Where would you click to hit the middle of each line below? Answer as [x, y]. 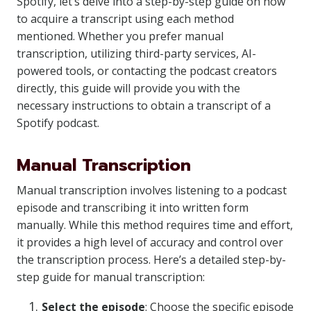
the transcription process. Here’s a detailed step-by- [151, 260]
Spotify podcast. [58, 123]
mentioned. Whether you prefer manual [120, 36]
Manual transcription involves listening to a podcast [152, 190]
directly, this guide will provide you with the [128, 88]
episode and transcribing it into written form [133, 208]
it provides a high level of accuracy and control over [150, 242]
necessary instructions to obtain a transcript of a [144, 106]
